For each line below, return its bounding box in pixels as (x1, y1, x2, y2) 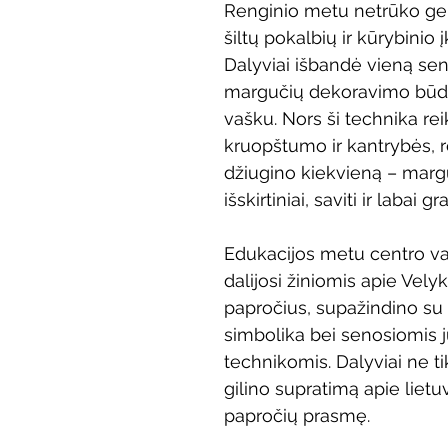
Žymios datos (245, 94, 346, 113)
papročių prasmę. (224, 405, 370, 426)
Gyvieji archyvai (90, 94, 205, 113)
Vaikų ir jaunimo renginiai (24, 14, 206, 33)
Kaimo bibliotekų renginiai (246, 14, 434, 33)
